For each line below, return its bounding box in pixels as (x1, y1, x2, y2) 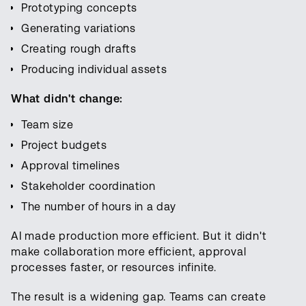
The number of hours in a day (21, 200, 176, 214)
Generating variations (21, 22, 136, 36)
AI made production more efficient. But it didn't (11, 229, 267, 243)
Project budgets (21, 139, 107, 152)
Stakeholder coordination (21, 180, 156, 193)
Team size (21, 118, 74, 132)
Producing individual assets (21, 63, 167, 76)
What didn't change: (11, 92, 124, 106)
